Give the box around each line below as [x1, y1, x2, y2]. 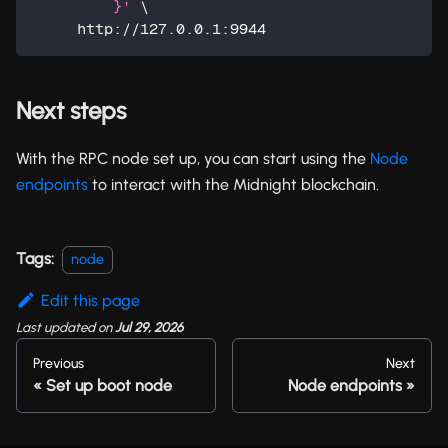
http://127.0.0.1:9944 [77, 19, 266, 37]
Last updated [16, 318, 95, 335]
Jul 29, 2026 [115, 318, 183, 335]
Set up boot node [46, 375, 172, 395]
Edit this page [40, 290, 140, 310]
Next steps [16, 95, 126, 125]
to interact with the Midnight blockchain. [88, 174, 379, 194]
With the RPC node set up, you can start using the [16, 148, 370, 168]
